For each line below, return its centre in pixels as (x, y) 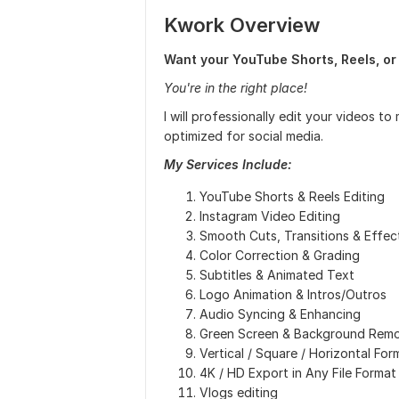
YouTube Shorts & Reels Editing (292, 196)
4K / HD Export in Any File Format (298, 373)
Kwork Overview (242, 25)
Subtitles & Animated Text (277, 275)
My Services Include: (228, 164)
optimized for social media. (244, 136)
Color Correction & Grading (280, 255)
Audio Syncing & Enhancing (280, 314)
